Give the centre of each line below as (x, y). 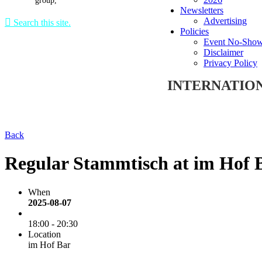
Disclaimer (223, 52)
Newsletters (202, 10)
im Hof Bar (49, 244)
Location (44, 234)
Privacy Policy (230, 63)
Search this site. (41, 23)
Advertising (225, 21)
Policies (194, 31)
